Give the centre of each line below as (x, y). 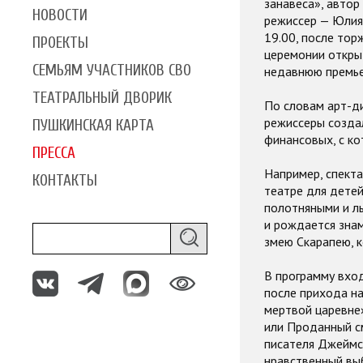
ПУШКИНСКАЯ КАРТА (93, 125)
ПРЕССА (54, 153)
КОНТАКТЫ (65, 180)
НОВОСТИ (60, 15)
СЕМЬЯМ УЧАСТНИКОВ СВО (112, 70)
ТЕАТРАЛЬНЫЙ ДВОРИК (102, 98)
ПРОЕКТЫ (60, 43)
